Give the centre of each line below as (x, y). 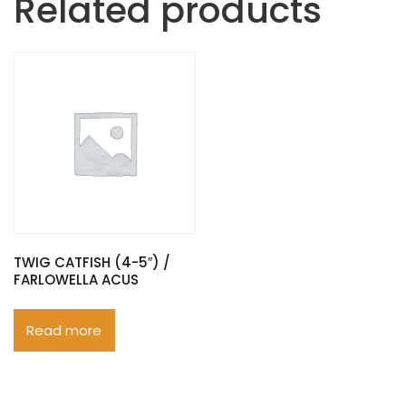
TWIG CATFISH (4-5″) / (92, 263)
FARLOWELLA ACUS (76, 280)
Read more (64, 330)
